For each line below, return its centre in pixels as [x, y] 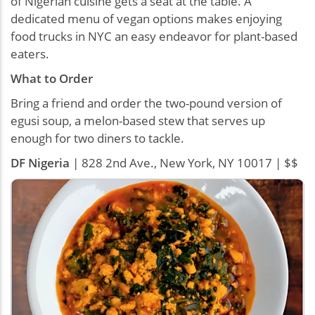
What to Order [52, 78]
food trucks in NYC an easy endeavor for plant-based [154, 36]
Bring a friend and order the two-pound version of [146, 103]
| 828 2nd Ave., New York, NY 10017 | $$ [184, 162]
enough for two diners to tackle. [97, 138]
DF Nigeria [40, 162]
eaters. [30, 53]
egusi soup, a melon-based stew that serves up [138, 120]
